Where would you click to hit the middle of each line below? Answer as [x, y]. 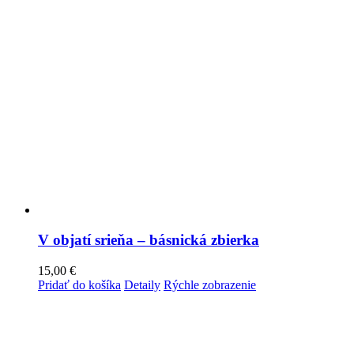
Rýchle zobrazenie [210, 285]
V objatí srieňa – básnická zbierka [149, 240]
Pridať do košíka [79, 285]
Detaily [142, 285]
